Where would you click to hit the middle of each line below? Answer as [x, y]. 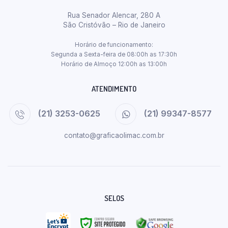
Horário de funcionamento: [114, 45]
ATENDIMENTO [114, 89]
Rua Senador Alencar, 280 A [114, 15]
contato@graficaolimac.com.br [114, 135]
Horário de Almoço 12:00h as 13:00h [114, 64]
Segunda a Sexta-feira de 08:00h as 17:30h [114, 54]
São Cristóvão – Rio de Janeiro [114, 25]
